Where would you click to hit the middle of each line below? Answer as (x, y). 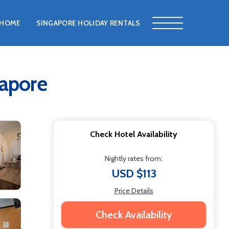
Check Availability (134, 215)
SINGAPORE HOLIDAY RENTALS (88, 23)
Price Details (134, 191)
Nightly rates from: (134, 158)
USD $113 (134, 174)
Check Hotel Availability (134, 134)
